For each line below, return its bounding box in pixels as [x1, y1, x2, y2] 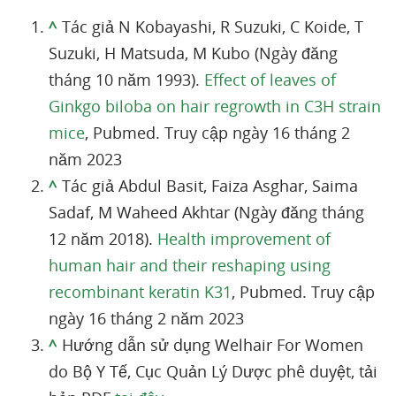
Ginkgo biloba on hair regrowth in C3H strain [49, 95, 381, 117]
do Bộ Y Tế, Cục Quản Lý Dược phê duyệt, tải [49, 360, 377, 382]
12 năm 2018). [49, 227, 157, 249]
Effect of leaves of [204, 68, 336, 90]
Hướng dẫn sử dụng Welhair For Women [62, 333, 363, 355]
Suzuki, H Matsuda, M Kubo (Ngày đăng [49, 42, 338, 64]
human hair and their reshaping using [49, 254, 331, 276]
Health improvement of [157, 227, 331, 249]
